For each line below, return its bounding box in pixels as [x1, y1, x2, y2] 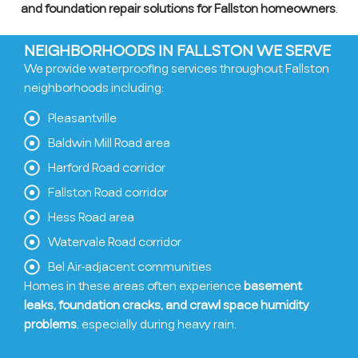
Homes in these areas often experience [24, 276, 244, 295]
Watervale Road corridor [48, 233, 181, 251]
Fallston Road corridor [48, 183, 168, 201]
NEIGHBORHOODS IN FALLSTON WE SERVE [24, 39, 331, 62]
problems [24, 315, 77, 333]
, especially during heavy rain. [77, 315, 237, 333]
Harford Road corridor [48, 158, 165, 177]
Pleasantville [48, 109, 117, 127]
